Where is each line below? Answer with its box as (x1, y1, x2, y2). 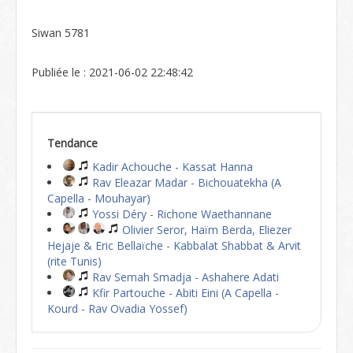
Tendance (47, 136, 98, 150)
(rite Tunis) (47, 254, 102, 269)
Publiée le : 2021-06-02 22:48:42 (32, 65, 193, 80)
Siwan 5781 (32, 25, 90, 40)
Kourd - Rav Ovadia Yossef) (47, 301, 188, 316)
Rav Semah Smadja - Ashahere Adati (89, 269, 279, 284)
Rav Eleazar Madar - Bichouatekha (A (89, 175, 281, 190)
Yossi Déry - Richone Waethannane (89, 206, 272, 221)
